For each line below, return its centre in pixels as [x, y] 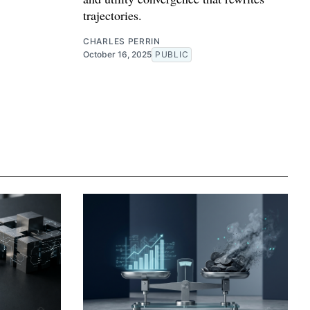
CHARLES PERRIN [122, 42]
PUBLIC [172, 55]
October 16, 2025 [117, 55]
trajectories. [112, 16]
